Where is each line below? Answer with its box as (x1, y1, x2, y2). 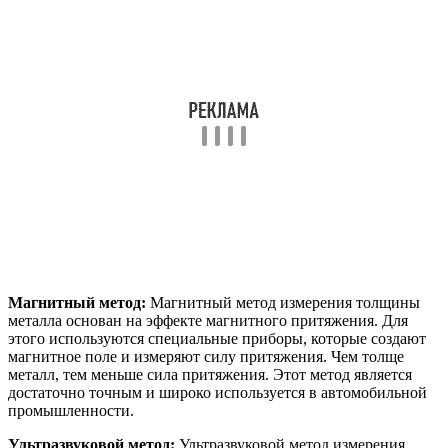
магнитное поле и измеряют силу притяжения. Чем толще (8, 347, 404, 365)
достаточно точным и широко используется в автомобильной (8, 383, 427, 401)
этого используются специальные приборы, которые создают (8, 329, 426, 347)
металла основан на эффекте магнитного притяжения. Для (8, 311, 408, 329)
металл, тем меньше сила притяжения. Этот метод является (8, 365, 412, 383)
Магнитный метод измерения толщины (146, 293, 420, 311)
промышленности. (8, 401, 134, 419)
